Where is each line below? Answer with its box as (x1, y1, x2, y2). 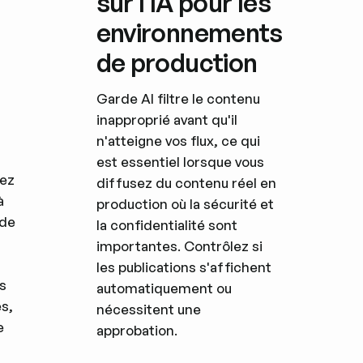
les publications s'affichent (96, 258, 271, 275)
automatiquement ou (96, 279, 232, 297)
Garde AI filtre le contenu (96, 89, 260, 107)
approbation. (96, 321, 177, 339)
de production (96, 47, 258, 79)
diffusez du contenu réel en (96, 173, 276, 191)
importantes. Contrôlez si (96, 237, 263, 254)
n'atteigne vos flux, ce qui (96, 131, 260, 149)
